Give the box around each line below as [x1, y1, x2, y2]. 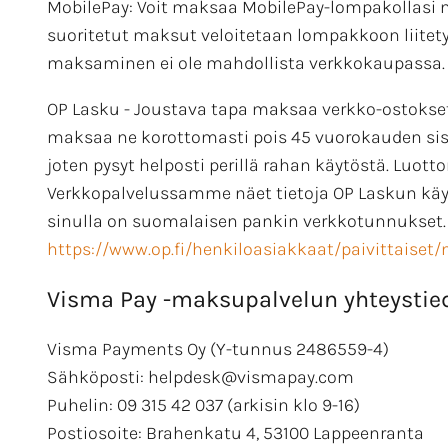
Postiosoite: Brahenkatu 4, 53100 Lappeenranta [47, 421, 424, 444]
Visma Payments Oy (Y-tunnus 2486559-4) [47, 337, 389, 360]
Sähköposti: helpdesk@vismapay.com [47, 365, 354, 388]
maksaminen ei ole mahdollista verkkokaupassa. [47, 52, 445, 75]
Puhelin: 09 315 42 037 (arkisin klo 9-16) [47, 393, 360, 416]
